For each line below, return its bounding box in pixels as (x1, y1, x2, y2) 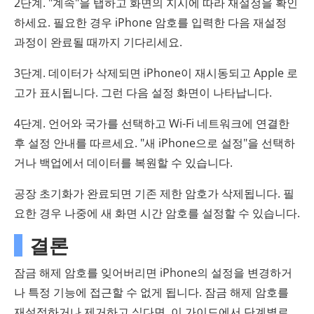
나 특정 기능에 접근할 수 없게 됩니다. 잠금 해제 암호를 (14, 285, 289, 301)
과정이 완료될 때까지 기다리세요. (14, 34, 182, 50)
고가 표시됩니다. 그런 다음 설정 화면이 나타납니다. (14, 85, 272, 101)
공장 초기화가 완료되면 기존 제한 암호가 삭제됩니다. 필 (14, 186, 294, 202)
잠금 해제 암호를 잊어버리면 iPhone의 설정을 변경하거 (14, 265, 292, 281)
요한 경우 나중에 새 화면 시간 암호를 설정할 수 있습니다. (14, 205, 300, 221)
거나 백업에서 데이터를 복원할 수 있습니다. (14, 155, 233, 171)
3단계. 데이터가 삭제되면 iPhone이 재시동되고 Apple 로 (14, 65, 298, 81)
